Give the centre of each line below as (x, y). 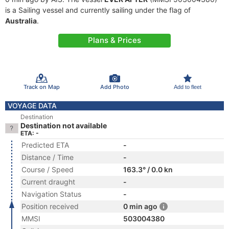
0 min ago (140, 206)
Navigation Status (51, 194)
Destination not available (64, 125)
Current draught (48, 182)
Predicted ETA (45, 145)
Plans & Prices (114, 40)
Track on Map (41, 87)
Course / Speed (48, 169)
